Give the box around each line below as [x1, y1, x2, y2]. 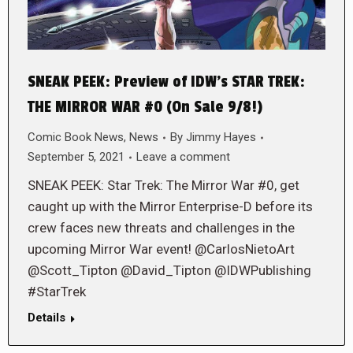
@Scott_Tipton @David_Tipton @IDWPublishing [28, 262, 311, 279]
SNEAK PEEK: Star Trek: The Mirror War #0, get [28, 177, 299, 194]
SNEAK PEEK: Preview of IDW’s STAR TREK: [28, 72, 305, 92]
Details [28, 310, 65, 325]
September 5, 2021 [28, 150, 124, 165]
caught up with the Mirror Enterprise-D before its [28, 199, 313, 215]
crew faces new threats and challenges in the [28, 220, 295, 236]
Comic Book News [28, 130, 124, 145]
